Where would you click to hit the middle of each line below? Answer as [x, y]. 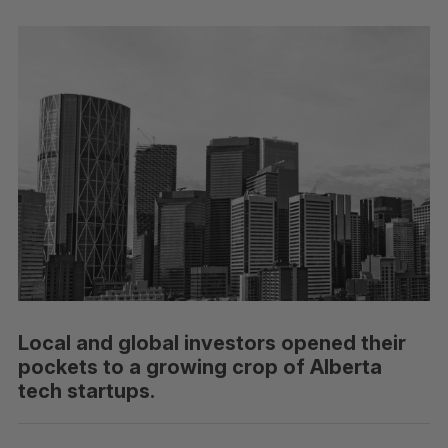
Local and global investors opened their [211, 342]
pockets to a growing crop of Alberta [199, 366]
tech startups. [86, 390]
